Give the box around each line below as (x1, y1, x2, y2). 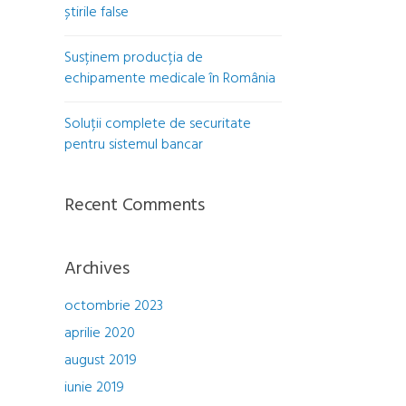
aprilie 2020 (64, 322, 135, 345)
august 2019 (64, 349, 137, 372)
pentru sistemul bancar (64, 133, 203, 157)
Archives (64, 255, 130, 284)
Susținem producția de (64, 46, 203, 70)
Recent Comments (64, 191, 205, 220)
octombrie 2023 (64, 295, 163, 318)
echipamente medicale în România (64, 67, 275, 91)
